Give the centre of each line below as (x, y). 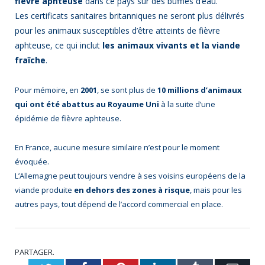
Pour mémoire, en (48, 90)
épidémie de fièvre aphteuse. (68, 119)
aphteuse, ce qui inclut (57, 46)
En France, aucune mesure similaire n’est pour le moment (117, 147)
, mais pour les (216, 190)
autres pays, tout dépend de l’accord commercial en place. (119, 204)
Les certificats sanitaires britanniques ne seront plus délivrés (130, 16)
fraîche (30, 60)
